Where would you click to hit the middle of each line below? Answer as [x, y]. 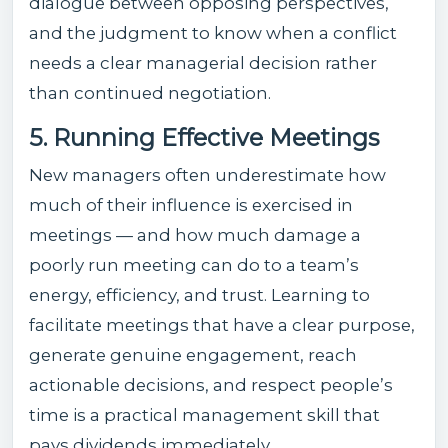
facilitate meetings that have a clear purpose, [222, 324]
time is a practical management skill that [204, 414]
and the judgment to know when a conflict [213, 32]
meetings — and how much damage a [195, 234]
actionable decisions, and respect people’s [211, 384]
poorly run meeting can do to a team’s [194, 264]
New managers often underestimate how [207, 174]
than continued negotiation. [150, 92]
